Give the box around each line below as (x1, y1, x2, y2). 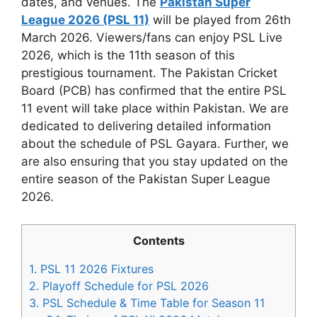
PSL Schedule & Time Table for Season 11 (39, 296, 265, 311)
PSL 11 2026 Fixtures (37, 262, 154, 277)
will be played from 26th (149, 13, 291, 28)
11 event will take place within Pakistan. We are (21, 101, 289, 116)
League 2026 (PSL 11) (21, 13, 149, 28)
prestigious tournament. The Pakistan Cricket (21, 66, 277, 81)
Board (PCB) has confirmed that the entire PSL (21, 83, 287, 98)
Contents (132, 233, 185, 248)
